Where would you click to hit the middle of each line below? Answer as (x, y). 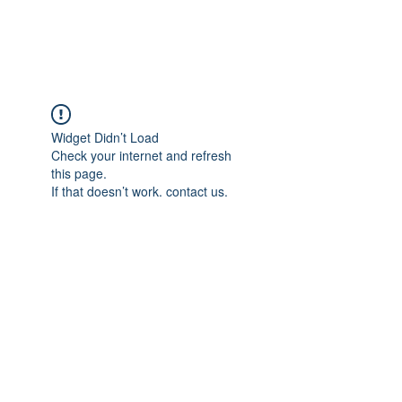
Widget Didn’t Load (105, 137)
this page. (79, 173)
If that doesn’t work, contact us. (140, 191)
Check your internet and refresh (141, 155)
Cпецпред (143, 374)
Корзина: (123, 319)
